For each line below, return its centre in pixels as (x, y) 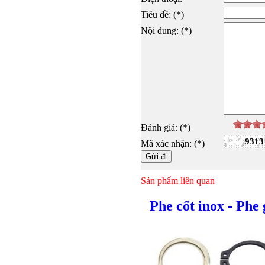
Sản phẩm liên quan (177, 181)
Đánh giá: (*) (165, 128)
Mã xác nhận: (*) (172, 144)
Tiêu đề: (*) (162, 15)
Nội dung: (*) (166, 31)
